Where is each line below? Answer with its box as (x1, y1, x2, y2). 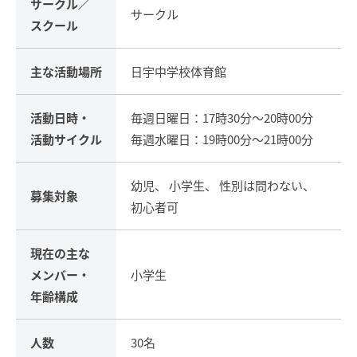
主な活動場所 (30, 62, 102, 80)
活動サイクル (30, 130, 102, 147)
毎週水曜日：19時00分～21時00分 (131, 130, 313, 147)
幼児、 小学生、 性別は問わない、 (131, 176, 315, 194)
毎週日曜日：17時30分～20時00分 (131, 108, 313, 126)
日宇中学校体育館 (131, 62, 226, 80)
